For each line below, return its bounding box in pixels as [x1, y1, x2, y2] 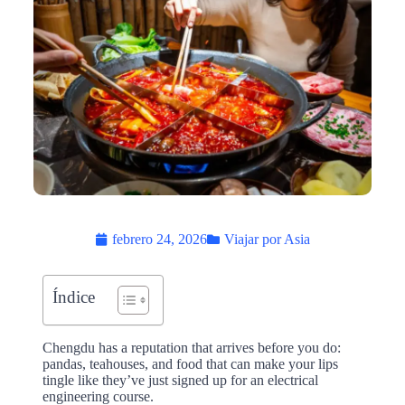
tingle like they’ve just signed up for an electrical [42, 372, 318, 388]
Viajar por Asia [223, 231, 310, 247]
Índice [52, 287, 95, 306]
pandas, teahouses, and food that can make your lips [42, 355, 338, 372]
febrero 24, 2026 [111, 231, 207, 247]
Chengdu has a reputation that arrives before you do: [42, 339, 341, 355]
